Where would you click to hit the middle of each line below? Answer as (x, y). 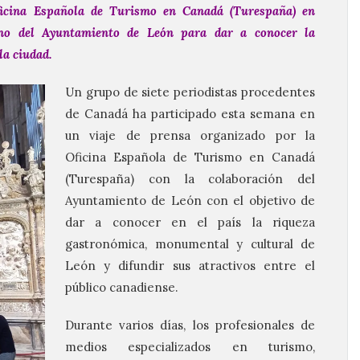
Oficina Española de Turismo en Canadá (190, 157)
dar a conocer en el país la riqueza (190, 222)
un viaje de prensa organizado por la (190, 135)
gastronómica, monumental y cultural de (190, 244)
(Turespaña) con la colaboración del (190, 179)
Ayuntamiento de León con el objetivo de (190, 200)
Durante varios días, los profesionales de (190, 325)
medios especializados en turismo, (190, 347)
